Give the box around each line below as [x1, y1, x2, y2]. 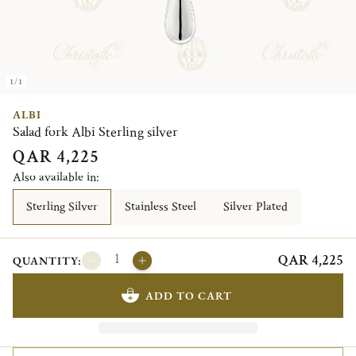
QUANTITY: [13, 253, 82, 268]
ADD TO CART [145, 288, 232, 303]
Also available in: [13, 168, 99, 186]
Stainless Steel [125, 198, 196, 215]
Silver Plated [223, 198, 288, 215]
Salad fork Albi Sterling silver [13, 122, 178, 141]
